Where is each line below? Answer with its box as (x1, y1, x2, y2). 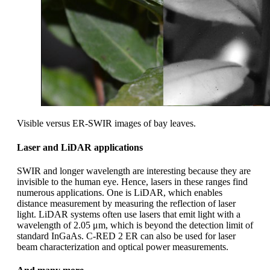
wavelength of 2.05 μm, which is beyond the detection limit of (17, 219, 253, 230)
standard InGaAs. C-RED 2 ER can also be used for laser (17, 230, 236, 241)
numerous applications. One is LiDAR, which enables (17, 187, 222, 198)
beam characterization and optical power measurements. (17, 241, 228, 252)
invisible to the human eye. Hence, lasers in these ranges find (17, 176, 248, 187)
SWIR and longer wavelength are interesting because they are (17, 165, 251, 176)
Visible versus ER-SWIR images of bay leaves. (17, 118, 196, 129)
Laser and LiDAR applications (17, 142, 143, 152)
